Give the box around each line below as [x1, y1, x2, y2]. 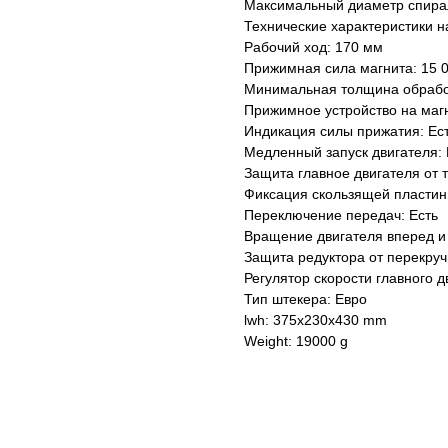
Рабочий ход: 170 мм [244, 39, 383, 56]
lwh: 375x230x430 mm [244, 312, 387, 329]
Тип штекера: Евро [244, 291, 367, 308]
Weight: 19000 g [244, 333, 348, 350]
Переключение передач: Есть [244, 207, 438, 224]
